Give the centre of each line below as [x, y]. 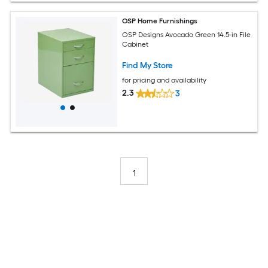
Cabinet [135, 44]
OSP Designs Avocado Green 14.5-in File [187, 34]
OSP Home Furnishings [160, 21]
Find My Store [148, 65]
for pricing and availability [165, 80]
